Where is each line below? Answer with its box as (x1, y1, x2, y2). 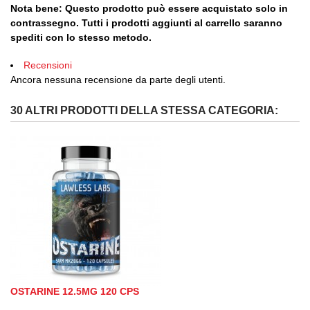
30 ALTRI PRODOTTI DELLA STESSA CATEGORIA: (10, 104, 278, 117)
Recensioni (24, 60, 72, 71)
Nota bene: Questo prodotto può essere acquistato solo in (10, 3, 288, 15)
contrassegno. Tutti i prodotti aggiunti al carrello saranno (10, 17, 282, 29)
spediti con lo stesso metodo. (10, 32, 152, 44)
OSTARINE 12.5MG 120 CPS (10, 286, 139, 298)
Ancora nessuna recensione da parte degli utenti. (10, 74, 226, 86)
